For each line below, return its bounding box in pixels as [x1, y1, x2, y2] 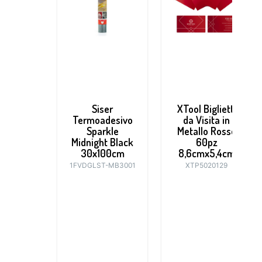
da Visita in [183, 113, 230, 127]
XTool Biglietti [177, 102, 236, 116]
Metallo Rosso [177, 125, 236, 138]
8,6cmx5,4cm [178, 147, 235, 160]
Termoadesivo [72, 113, 133, 127]
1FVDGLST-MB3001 [69, 161, 136, 170]
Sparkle [86, 125, 119, 138]
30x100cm [80, 147, 125, 160]
